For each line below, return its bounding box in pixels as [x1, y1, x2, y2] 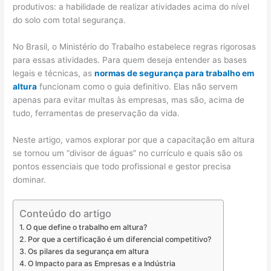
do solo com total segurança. [13, 15, 126, 25]
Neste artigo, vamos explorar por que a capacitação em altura [13, 135, 255, 145]
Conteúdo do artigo [19, 207, 112, 220]
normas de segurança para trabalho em [94, 68, 255, 79]
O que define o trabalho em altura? [25, 222, 147, 232]
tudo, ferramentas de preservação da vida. [13, 108, 180, 119]
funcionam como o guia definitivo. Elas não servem [37, 82, 238, 92]
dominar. [13, 175, 47, 184]
